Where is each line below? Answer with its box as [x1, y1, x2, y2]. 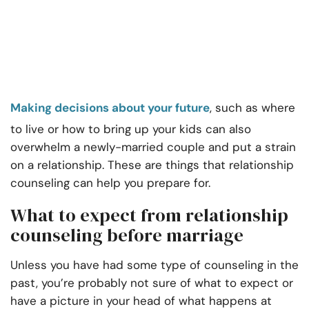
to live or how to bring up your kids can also [10, 121, 251, 137]
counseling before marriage [10, 223, 243, 248]
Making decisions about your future [10, 100, 210, 116]
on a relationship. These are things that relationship [10, 157, 294, 173]
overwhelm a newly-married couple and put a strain [10, 139, 296, 155]
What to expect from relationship [10, 203, 288, 228]
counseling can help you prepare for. [10, 175, 210, 191]
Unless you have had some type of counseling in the [10, 257, 299, 273]
